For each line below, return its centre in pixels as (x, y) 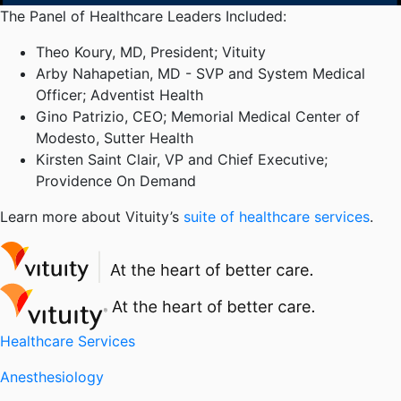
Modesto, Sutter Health (115, 138)
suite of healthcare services (277, 217)
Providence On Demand (116, 181)
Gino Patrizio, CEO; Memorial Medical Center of (198, 117)
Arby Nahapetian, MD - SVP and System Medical (200, 74)
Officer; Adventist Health (119, 95)
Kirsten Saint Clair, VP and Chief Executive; (182, 160)
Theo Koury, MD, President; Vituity (151, 52)
